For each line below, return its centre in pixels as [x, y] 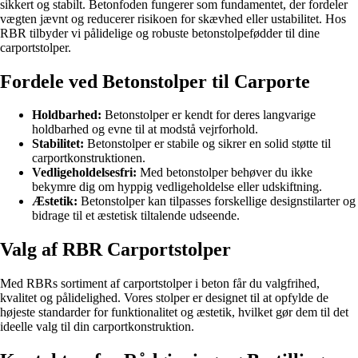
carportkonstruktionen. [89, 158]
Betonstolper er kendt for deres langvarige [209, 115]
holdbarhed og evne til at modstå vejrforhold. [145, 129]
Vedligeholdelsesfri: [84, 173]
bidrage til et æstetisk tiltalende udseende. [136, 216]
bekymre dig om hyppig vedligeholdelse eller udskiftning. [177, 187]
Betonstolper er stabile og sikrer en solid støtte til [207, 144]
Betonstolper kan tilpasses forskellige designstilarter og [217, 201]
